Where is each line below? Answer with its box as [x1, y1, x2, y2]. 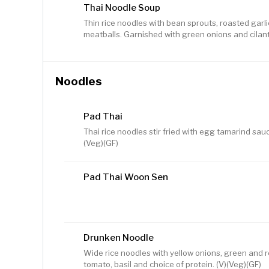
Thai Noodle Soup [83, 2, 160, 14]
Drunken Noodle [83, 232, 154, 244]
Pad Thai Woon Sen [83, 172, 168, 183]
